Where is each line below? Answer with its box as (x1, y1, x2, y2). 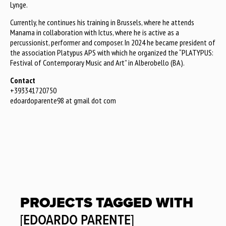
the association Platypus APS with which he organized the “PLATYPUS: (10, 47, 213, 58)
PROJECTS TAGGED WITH (20, 194, 193, 211)
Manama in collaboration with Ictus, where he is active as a (10, 27, 179, 37)
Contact (10, 75, 35, 85)
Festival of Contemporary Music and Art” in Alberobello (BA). (10, 57, 185, 68)
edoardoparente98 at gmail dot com (10, 95, 116, 105)
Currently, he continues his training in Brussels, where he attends (10, 17, 194, 27)
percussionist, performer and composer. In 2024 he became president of (10, 37, 215, 47)
